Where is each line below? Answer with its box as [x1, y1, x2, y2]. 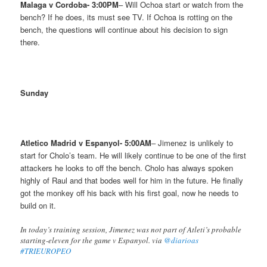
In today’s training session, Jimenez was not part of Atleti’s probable [20, 223, 242, 235]
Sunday [20, 86, 49, 98]
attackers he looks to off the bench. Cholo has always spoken [20, 162, 234, 173]
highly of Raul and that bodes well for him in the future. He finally [20, 174, 244, 186]
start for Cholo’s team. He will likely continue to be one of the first [20, 149, 247, 161]
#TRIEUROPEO [20, 245, 72, 256]
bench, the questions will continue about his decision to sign [20, 24, 228, 36]
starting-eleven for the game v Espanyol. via [20, 234, 164, 246]
